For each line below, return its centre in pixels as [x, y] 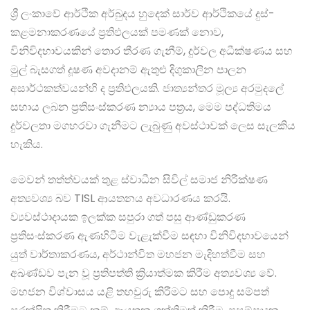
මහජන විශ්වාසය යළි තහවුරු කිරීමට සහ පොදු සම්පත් [140, 292]
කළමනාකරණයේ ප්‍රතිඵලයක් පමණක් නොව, [117, 33]
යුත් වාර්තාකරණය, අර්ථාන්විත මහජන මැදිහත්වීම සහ [138, 255]
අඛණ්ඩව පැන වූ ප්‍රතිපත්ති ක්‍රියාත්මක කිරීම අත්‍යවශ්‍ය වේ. [144, 273]
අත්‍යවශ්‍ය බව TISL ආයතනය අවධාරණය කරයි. [120, 199]
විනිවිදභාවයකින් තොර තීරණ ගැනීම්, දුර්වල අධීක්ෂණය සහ [152, 51]
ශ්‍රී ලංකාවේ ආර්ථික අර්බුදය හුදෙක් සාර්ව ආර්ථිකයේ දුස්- [143, 14]
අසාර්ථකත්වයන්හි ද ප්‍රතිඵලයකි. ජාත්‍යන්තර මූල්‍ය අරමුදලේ [147, 89]
